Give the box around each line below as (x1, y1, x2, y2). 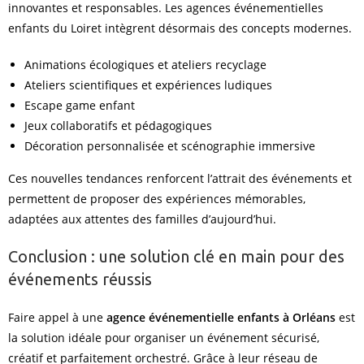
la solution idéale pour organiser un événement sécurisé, (8, 330, 319, 345)
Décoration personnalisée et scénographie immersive (24, 138, 315, 154)
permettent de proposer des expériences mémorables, (8, 191, 305, 206)
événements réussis (8, 270, 152, 288)
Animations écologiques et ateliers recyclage (24, 57, 266, 72)
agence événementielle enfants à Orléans (106, 310, 336, 325)
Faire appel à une (8, 310, 106, 325)
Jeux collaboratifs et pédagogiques (24, 118, 212, 133)
